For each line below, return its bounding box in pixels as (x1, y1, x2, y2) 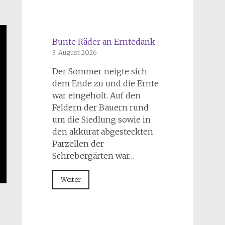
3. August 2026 (52, 48, 97, 57)
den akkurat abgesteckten (52, 127, 153, 137)
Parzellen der (52, 139, 104, 149)
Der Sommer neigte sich (52, 66, 147, 77)
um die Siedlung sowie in (52, 115, 151, 125)
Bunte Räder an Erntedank (52, 37, 155, 47)
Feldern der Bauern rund (52, 102, 149, 113)
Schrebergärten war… (52, 151, 135, 161)
